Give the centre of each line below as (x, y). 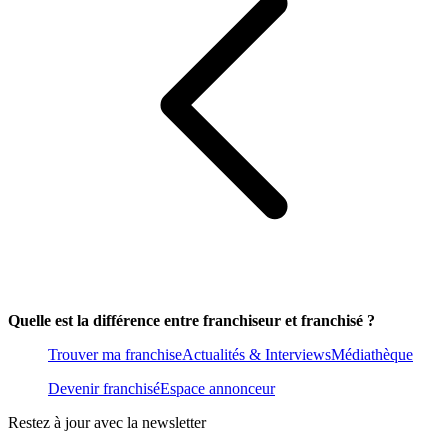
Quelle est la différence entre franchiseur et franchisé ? (191, 321)
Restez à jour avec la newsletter (107, 423)
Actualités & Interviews (256, 355)
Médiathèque (372, 355)
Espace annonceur (217, 389)
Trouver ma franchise (115, 355)
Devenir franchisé (104, 389)
